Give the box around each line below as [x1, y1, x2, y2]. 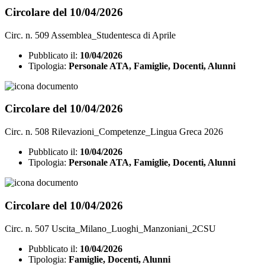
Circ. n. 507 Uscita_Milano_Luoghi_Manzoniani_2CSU [5, 223, 216, 234]
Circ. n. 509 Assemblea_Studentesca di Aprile [5, 30, 176, 40]
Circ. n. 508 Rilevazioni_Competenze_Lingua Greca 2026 [5, 127, 223, 137]
